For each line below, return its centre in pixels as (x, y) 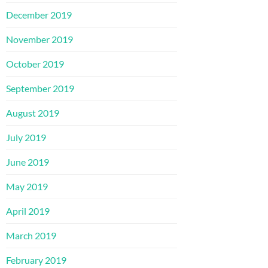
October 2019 (35, 64)
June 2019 (28, 162)
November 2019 (39, 39)
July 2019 (26, 138)
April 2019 (28, 211)
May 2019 (27, 187)
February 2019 (36, 260)
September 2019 (40, 89)
